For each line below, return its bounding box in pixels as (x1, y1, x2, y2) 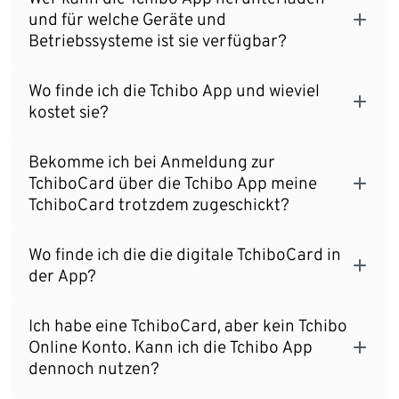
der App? (28, 265, 96, 286)
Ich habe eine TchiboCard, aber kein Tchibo (28, 314, 347, 336)
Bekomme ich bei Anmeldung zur (28, 151, 275, 172)
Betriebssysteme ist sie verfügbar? (28, 29, 287, 51)
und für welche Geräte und (28, 8, 226, 29)
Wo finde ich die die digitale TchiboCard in (28, 243, 341, 265)
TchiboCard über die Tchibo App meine (28, 172, 317, 193)
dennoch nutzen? (28, 357, 159, 379)
